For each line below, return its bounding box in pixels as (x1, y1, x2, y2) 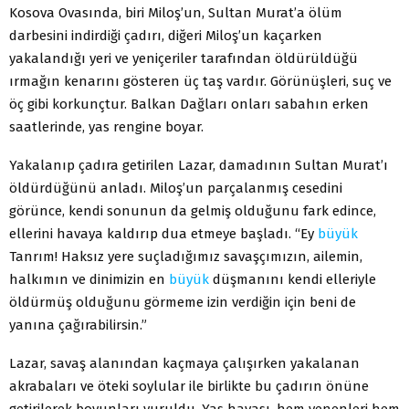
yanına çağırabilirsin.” (9, 316, 147, 333)
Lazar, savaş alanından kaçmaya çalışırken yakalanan (9, 354, 360, 372)
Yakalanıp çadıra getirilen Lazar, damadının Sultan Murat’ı (9, 156, 388, 173)
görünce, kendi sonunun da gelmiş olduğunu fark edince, (9, 202, 376, 219)
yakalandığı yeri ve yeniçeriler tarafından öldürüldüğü (9, 49, 358, 67)
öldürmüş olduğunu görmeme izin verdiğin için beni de (9, 293, 356, 310)
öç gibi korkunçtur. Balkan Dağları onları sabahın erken (9, 95, 369, 112)
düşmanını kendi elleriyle (209, 270, 376, 288)
